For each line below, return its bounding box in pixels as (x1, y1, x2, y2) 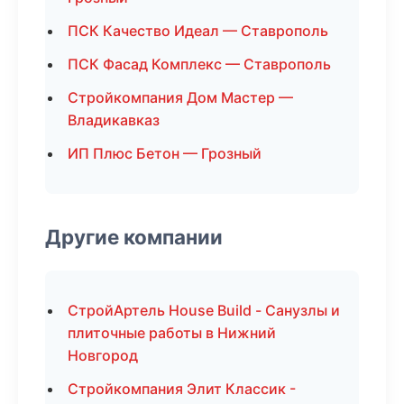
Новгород (68, 346, 138, 364)
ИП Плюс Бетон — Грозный (68, 144, 262, 162)
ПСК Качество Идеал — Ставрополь (68, 22, 328, 40)
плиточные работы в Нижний (68, 324, 276, 342)
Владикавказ (68, 111, 160, 129)
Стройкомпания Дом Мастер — (68, 88, 293, 106)
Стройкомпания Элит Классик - (68, 380, 296, 398)
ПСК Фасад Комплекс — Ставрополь (68, 55, 331, 73)
